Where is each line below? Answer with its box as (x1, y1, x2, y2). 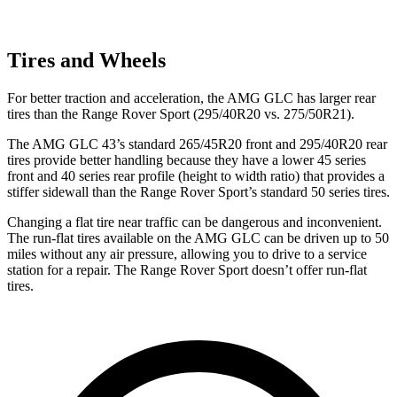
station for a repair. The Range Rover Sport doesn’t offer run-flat (7, 261, 367, 277)
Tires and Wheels (7, 48, 166, 72)
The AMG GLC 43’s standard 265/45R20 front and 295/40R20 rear (7, 136, 387, 152)
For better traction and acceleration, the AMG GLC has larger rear (7, 90, 376, 105)
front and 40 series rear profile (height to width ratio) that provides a (7, 167, 385, 183)
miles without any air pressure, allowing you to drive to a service (7, 245, 367, 261)
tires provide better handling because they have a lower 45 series (7, 152, 366, 167)
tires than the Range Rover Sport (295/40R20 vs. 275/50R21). (7, 105, 354, 121)
